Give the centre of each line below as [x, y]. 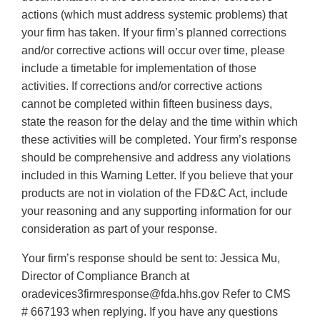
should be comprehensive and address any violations [156, 158]
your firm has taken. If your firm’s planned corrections [154, 33]
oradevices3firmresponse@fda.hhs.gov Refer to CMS [156, 294]
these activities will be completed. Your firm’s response [159, 140]
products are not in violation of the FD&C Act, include [155, 194]
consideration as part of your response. [119, 229]
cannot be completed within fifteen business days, [147, 104]
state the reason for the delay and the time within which [160, 122]
